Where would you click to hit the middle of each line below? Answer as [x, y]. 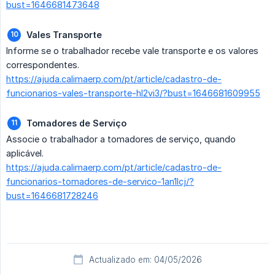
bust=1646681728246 [52, 196]
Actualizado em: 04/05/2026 [145, 260]
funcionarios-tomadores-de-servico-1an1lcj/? [100, 182]
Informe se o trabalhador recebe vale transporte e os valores [132, 51]
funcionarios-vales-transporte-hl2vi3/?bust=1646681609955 [133, 93]
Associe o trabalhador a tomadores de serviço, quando [121, 139]
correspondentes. [43, 65]
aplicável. [25, 153]
